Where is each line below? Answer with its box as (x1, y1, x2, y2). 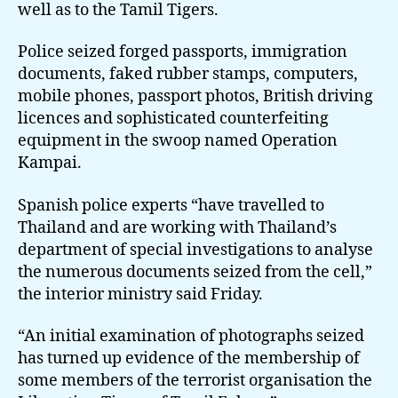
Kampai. (18, 153, 82, 173)
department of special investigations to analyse (18, 239, 373, 260)
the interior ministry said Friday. (18, 283, 263, 305)
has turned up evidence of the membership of (18, 348, 360, 369)
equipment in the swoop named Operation (18, 131, 338, 151)
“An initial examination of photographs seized (18, 326, 364, 346)
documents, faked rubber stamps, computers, (18, 64, 358, 84)
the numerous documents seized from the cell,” (18, 261, 372, 283)
